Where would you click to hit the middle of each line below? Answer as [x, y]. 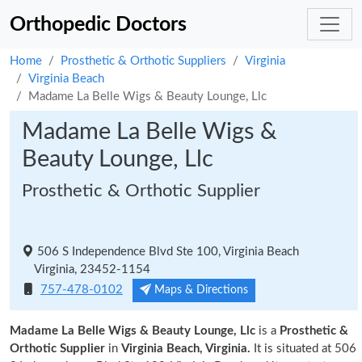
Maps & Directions [200, 290]
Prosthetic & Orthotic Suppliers [143, 61]
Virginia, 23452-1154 [86, 269]
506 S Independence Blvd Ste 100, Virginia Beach [166, 252]
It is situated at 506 [303, 349]
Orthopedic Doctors [98, 24]
